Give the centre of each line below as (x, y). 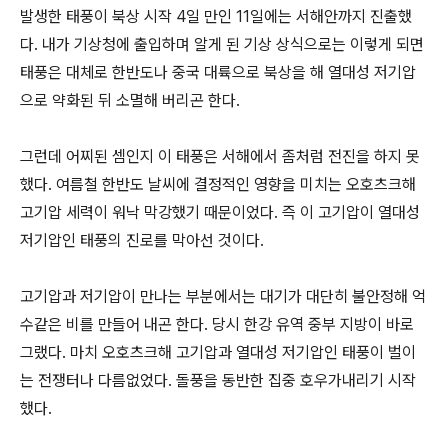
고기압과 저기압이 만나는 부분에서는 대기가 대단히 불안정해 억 (223, 296)
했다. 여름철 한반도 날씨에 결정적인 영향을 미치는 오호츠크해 (218, 184)
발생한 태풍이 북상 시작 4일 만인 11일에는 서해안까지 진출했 (216, 16)
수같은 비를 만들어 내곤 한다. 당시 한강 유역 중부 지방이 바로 (217, 324)
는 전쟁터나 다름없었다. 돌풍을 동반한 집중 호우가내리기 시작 (218, 380)
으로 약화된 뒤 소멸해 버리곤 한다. (130, 100)
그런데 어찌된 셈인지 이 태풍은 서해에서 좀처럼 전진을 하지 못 (220, 156)
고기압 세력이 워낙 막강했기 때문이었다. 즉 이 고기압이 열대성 (220, 212)
